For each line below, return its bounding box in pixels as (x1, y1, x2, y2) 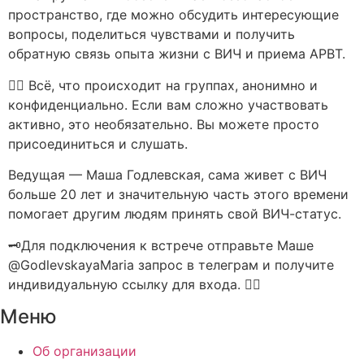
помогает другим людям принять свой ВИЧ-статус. (8, 206, 341, 223)
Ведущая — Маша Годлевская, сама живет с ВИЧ (8, 167, 327, 184)
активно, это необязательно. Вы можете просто (8, 115, 319, 132)
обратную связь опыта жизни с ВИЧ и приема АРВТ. (8, 45, 345, 63)
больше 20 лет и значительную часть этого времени (8, 186, 349, 203)
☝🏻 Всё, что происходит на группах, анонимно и (8, 76, 318, 93)
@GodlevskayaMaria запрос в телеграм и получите (8, 256, 334, 273)
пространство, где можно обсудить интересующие (8, 6, 339, 24)
